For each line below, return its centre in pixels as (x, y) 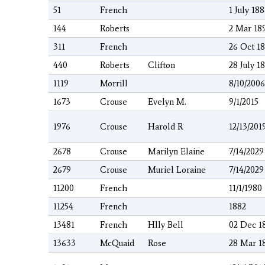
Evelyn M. (167, 102)
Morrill (114, 84)
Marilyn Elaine (176, 152)
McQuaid (117, 243)
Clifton (161, 65)
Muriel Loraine (177, 170)
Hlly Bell (166, 225)
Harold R (166, 127)
